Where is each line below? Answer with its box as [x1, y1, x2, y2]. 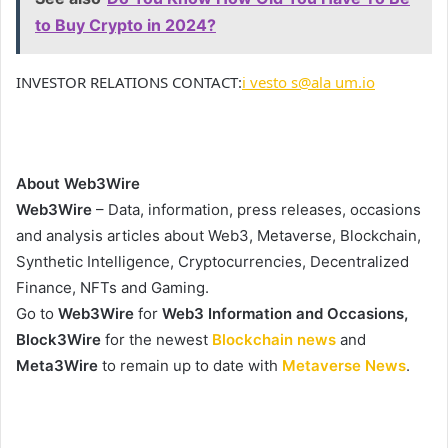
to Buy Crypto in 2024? [35, 14, 216, 35]
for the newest [101, 329, 212, 349]
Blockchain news [212, 329, 336, 349]
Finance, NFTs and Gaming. [16, 277, 209, 297]
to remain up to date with [98, 355, 282, 375]
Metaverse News [282, 355, 406, 375]
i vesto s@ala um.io [242, 71, 375, 92]
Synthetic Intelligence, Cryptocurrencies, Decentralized [16, 251, 409, 271]
